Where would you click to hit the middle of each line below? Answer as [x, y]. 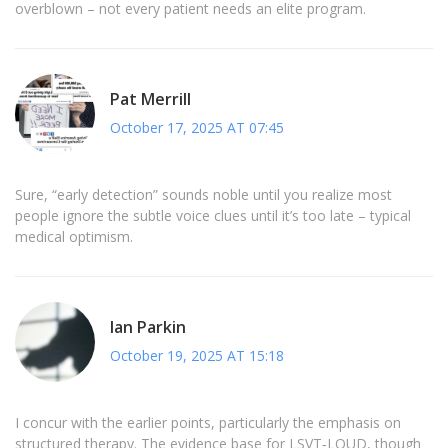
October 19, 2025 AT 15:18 [197, 355]
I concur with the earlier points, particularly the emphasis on [208, 423]
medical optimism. [74, 237]
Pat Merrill [150, 98]
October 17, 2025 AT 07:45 [197, 127]
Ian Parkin [148, 326]
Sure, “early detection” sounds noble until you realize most [203, 195]
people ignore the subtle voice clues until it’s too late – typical [213, 216]
